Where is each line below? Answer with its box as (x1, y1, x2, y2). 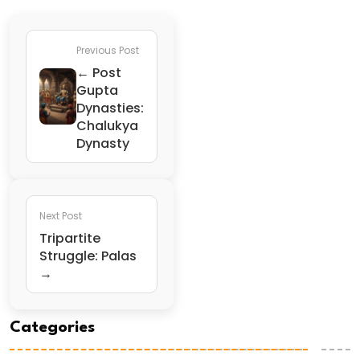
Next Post (39, 208, 82, 223)
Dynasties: (76, 98, 144, 117)
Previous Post (76, 43, 139, 57)
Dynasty (76, 133, 129, 153)
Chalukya (76, 116, 138, 135)
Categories (10, 320, 95, 337)
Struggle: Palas (39, 246, 137, 265)
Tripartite (39, 228, 100, 247)
